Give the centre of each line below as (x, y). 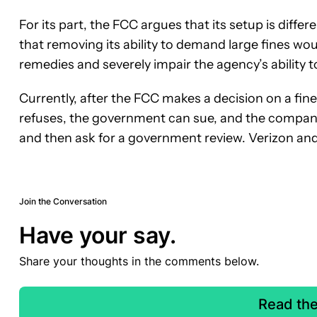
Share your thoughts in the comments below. (139, 261)
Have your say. (98, 235)
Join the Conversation (63, 201)
